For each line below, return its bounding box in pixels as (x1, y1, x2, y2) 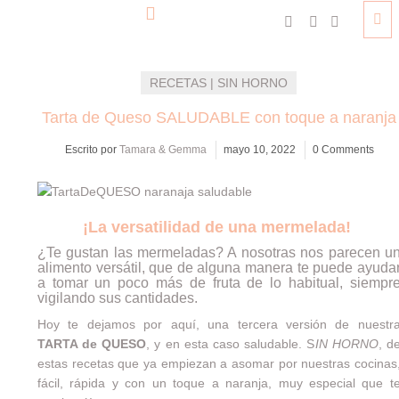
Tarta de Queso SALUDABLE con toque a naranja (41, 109, 396, 126)
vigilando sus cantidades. (37, 290, 198, 305)
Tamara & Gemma (119, 143, 208, 156)
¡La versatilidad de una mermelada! (82, 218, 355, 236)
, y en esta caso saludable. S (146, 337, 315, 351)
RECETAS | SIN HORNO (150, 76, 289, 90)
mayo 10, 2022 (224, 143, 297, 156)
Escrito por (65, 143, 120, 156)
